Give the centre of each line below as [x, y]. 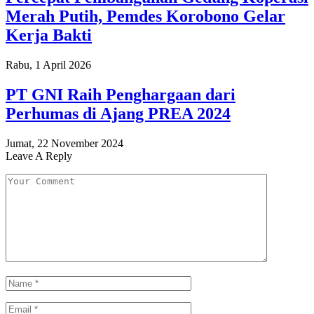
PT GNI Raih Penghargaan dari [121, 94]
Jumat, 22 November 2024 [64, 143]
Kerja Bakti [49, 35]
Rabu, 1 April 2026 [48, 64]
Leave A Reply [39, 156]
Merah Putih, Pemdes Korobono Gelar [145, 16]
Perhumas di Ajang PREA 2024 [118, 113]
